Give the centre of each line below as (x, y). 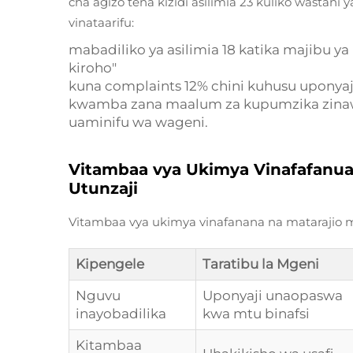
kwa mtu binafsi (256, 314)
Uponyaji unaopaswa (273, 295)
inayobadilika (121, 314)
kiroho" (93, 68)
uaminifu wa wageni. (138, 122)
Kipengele (110, 264)
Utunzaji (103, 188)
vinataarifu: (101, 22)
